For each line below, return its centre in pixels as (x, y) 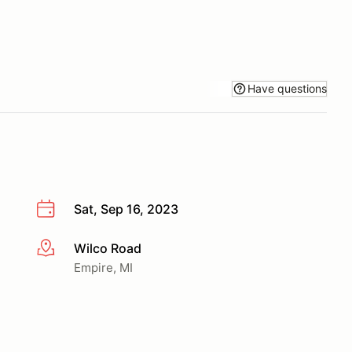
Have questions (287, 88)
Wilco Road (108, 248)
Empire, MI (103, 267)
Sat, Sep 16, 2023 (126, 209)
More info (64, 249)
